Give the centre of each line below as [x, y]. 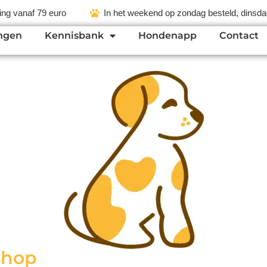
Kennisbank [74, 35]
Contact [239, 35]
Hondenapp [167, 35]
